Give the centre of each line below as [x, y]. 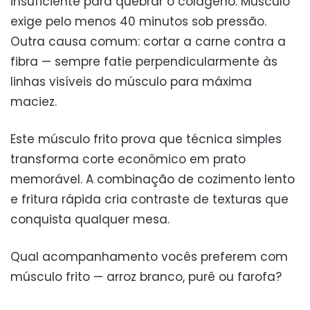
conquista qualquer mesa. [90, 220]
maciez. [34, 102]
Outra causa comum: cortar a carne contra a [148, 42]
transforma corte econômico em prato [128, 159]
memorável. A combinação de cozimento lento [153, 180]
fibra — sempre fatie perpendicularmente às [144, 62]
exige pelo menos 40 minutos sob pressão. [138, 22]
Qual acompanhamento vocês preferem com [149, 257]
